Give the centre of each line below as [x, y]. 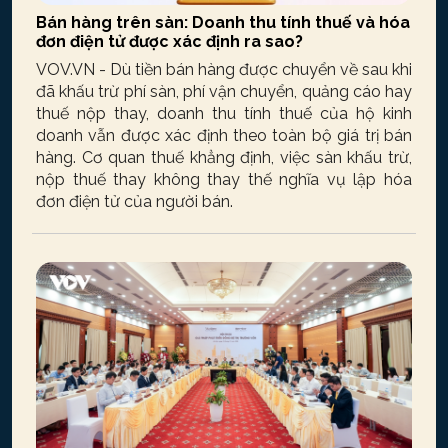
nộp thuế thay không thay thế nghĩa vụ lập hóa [224, 180]
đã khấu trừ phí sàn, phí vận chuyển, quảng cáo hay [224, 92]
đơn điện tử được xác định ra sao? [169, 42]
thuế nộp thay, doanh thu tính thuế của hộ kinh [224, 114]
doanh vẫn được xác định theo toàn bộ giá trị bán [224, 136]
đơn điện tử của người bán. [134, 202]
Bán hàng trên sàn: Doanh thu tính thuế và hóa [223, 23]
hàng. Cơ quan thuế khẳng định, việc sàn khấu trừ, [224, 158]
